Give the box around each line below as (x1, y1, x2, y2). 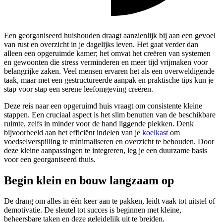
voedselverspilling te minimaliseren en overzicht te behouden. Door (4, 137, 214, 146)
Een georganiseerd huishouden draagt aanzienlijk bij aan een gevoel (4, 31, 216, 40)
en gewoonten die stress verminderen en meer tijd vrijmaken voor (4, 57, 208, 66)
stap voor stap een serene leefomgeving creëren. (4, 84, 153, 93)
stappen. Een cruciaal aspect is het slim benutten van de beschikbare (4, 110, 216, 119)
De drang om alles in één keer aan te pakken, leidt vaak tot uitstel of (4, 197, 215, 206)
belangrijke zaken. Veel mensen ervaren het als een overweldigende (4, 66, 215, 75)
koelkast (142, 128, 168, 137)
